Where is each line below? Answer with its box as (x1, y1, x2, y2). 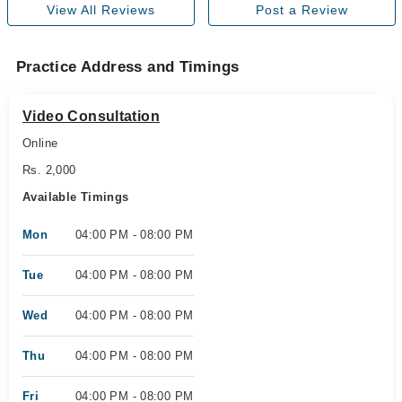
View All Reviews (46, 3, 155, 17)
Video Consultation (22, 109, 161, 124)
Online (22, 136, 58, 150)
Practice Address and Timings (15, 58, 240, 75)
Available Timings (22, 190, 129, 204)
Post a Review (255, 3, 348, 17)
